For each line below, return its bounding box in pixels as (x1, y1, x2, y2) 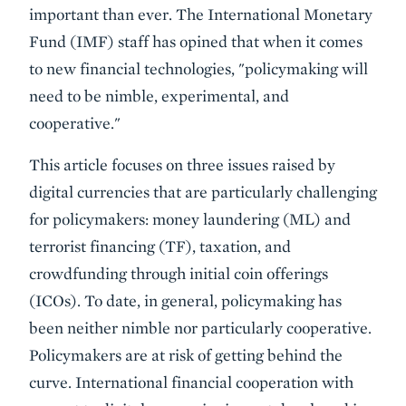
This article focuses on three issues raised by (29, 155, 335, 174)
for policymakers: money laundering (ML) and (29, 209, 351, 228)
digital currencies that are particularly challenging (29, 182, 377, 201)
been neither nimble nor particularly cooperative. (29, 318, 372, 337)
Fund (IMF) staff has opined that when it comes (29, 32, 362, 51)
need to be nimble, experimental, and (29, 86, 289, 105)
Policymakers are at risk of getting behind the (29, 345, 343, 364)
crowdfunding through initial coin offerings (29, 264, 328, 283)
